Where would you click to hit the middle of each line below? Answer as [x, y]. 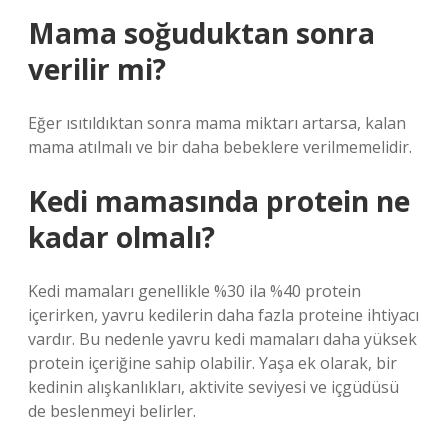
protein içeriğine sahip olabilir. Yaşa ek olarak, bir [212, 363]
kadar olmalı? [121, 237]
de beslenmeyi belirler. [112, 411]
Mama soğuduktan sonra [201, 33]
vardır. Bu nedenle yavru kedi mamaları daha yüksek [222, 339]
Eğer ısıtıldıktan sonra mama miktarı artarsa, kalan [217, 123]
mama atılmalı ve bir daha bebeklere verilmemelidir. [220, 147]
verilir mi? [97, 69]
